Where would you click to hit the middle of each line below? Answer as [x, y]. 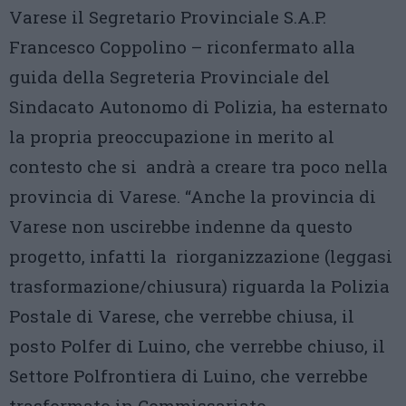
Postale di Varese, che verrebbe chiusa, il [182, 316]
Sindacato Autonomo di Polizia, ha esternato [198, 106]
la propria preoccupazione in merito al [172, 136]
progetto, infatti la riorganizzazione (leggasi [201, 256]
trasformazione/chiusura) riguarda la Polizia [199, 286]
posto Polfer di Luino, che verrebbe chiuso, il [197, 346]
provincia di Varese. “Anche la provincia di [193, 196]
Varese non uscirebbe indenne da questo [181, 226]
